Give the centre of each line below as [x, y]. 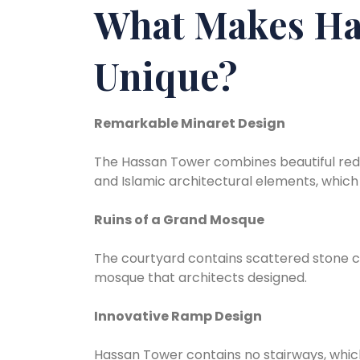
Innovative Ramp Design [178, 317]
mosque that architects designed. [200, 278]
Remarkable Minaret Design [190, 124]
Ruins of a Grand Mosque [179, 220]
